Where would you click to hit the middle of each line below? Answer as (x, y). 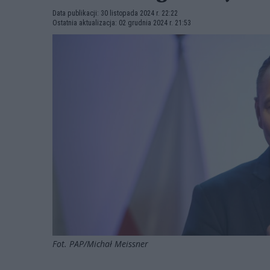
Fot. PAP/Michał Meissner (102, 243)
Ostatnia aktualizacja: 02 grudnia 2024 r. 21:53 (122, 23)
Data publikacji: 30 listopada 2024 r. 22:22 (115, 13)
